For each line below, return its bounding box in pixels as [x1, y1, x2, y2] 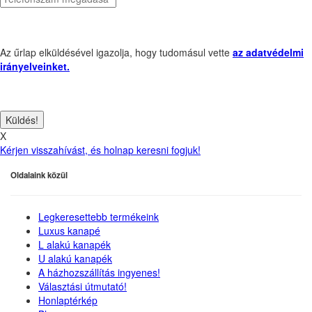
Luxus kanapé [38, 224, 100, 238]
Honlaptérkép [38, 293, 97, 308]
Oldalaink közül [10, 169, 68, 182]
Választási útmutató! [38, 279, 127, 294]
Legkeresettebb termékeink [38, 210, 159, 224]
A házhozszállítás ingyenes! [38, 265, 160, 280]
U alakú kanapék [38, 251, 112, 266]
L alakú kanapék [38, 237, 111, 252]
